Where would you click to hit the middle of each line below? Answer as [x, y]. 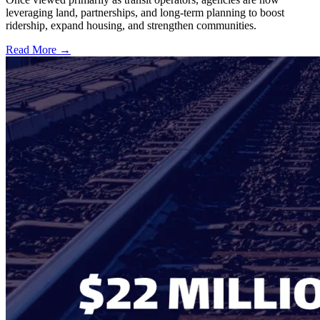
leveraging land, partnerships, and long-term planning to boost [145, 12]
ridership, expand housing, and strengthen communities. [131, 25]
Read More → [38, 49]
